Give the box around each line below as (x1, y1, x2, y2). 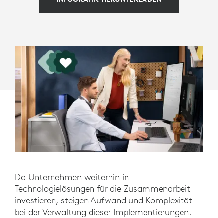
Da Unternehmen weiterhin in (15, 171, 129, 183)
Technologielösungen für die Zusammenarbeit (15, 183, 190, 195)
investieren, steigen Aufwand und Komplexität (15, 195, 192, 206)
